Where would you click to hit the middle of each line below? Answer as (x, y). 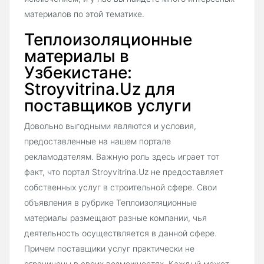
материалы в (77, 56)
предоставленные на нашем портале (98, 141)
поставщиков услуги (108, 105)
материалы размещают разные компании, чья (115, 217)
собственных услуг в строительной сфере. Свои (121, 187)
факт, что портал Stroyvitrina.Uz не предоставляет (124, 171)
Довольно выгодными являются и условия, (110, 126)
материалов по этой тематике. (84, 14)
